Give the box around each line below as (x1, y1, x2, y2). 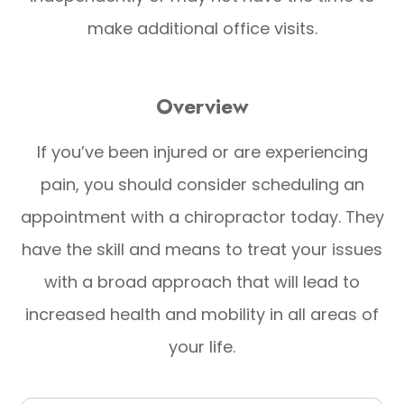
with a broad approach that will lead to (44, 270, 360, 293)
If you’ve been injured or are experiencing (36, 140, 368, 163)
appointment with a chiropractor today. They (20, 205, 384, 228)
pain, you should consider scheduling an (40, 172, 364, 196)
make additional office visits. (87, 16, 317, 40)
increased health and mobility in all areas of (25, 302, 379, 326)
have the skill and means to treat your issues (22, 237, 382, 261)
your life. (169, 335, 235, 358)
